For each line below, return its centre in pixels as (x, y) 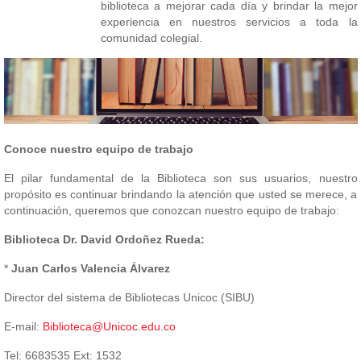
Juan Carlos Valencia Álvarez (90, 269)
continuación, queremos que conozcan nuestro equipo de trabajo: (171, 211)
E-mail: (23, 327)
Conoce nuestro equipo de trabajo (98, 149)
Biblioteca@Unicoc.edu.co (109, 327)
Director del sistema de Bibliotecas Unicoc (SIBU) (129, 298)
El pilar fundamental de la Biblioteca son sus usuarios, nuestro (180, 178)
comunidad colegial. (151, 38)
